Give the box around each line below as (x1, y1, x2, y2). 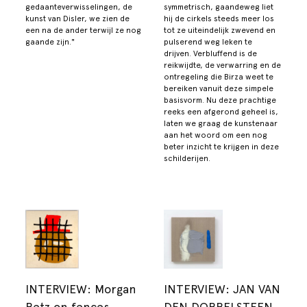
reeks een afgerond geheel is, (164, 106, 278, 116)
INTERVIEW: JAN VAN (164, 281, 280, 296)
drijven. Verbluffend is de (164, 48, 257, 58)
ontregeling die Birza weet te (164, 71, 273, 82)
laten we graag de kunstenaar (164, 118, 278, 128)
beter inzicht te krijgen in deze (164, 141, 279, 151)
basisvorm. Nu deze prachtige (164, 95, 276, 105)
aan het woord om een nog (164, 130, 267, 140)
